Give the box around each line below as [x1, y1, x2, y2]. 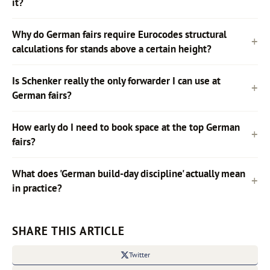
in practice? [12, 181, 62, 195]
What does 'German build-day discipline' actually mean [12, 166, 245, 180]
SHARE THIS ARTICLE [12, 222, 125, 238]
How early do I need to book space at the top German [12, 120, 240, 134]
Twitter [128, 250, 150, 260]
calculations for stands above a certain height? [12, 42, 212, 55]
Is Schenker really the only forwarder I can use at [12, 74, 221, 87]
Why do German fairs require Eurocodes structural [12, 27, 227, 41]
